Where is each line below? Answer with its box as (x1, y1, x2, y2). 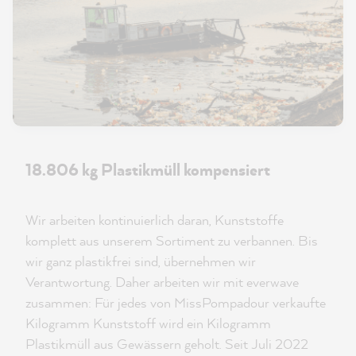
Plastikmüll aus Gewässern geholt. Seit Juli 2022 (25, 335, 308, 354)
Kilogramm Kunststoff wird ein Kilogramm (25, 314, 271, 333)
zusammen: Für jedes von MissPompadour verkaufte (25, 293, 326, 312)
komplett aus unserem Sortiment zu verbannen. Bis (25, 231, 318, 250)
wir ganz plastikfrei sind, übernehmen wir (25, 252, 256, 271)
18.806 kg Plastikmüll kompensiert (25, 158, 270, 181)
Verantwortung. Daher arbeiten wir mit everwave (25, 273, 299, 292)
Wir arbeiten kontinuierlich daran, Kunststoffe (25, 211, 284, 230)
